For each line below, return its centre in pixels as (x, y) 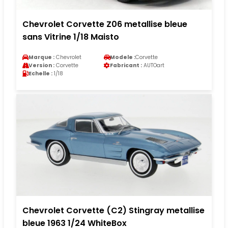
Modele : (123, 57)
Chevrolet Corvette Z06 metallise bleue (105, 24)
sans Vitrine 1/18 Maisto (71, 37)
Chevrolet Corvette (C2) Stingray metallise (113, 210)
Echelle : (40, 73)
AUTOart (153, 65)
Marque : (41, 57)
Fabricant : (126, 65)
